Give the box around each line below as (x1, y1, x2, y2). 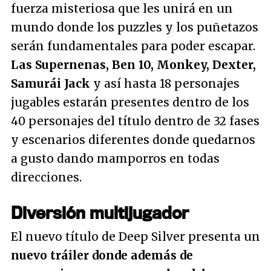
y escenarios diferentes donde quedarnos (11, 132, 255, 148)
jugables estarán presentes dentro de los (11, 95, 249, 110)
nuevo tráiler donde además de (11, 248, 193, 263)
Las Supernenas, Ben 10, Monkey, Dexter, (11, 57, 256, 73)
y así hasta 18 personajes (90, 76, 240, 91)
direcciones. (11, 170, 82, 185)
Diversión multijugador (11, 202, 189, 223)
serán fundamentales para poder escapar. (11, 39, 255, 54)
